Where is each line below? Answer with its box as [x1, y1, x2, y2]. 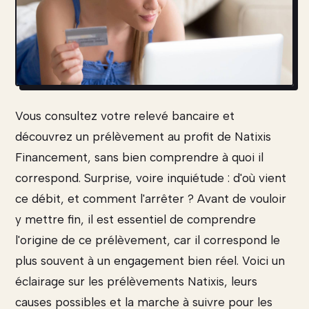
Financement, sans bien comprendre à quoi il [15, 150, 263, 165]
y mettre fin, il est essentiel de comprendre [15, 212, 256, 227]
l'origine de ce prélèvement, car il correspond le [15, 233, 280, 248]
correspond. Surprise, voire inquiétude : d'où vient [15, 171, 286, 186]
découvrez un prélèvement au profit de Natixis [15, 130, 271, 144]
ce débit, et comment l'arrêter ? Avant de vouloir [15, 192, 286, 206]
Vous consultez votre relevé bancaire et [15, 109, 235, 123]
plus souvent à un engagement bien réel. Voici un [15, 254, 285, 268]
